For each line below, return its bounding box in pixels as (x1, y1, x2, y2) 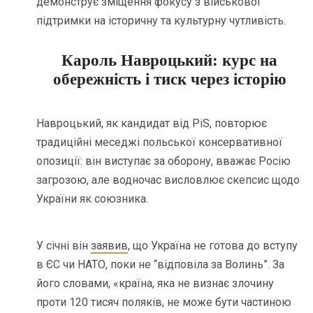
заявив (91, 239, 129, 253)
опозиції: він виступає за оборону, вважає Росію (36, 154, 291, 168)
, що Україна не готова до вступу (128, 239, 298, 253)
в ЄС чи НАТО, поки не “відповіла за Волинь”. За (36, 258, 285, 272)
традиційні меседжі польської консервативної (36, 136, 283, 150)
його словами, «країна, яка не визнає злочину (36, 277, 275, 291)
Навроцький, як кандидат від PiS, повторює (36, 117, 268, 131)
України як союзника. (36, 192, 149, 206)
